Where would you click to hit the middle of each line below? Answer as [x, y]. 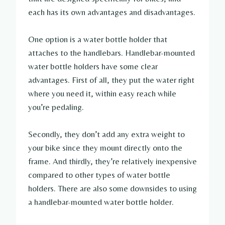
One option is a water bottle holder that [98, 39]
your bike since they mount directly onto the [105, 148]
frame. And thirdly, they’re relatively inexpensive [113, 161]
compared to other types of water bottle [99, 175]
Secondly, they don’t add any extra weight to [106, 134]
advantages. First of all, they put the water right [111, 80]
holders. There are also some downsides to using [113, 189]
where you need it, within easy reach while [102, 94]
